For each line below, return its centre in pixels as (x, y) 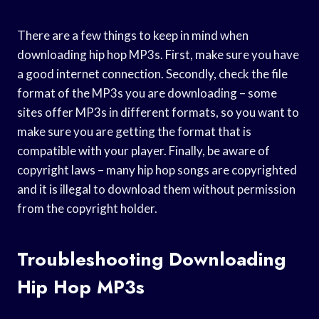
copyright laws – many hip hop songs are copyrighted (157, 169)
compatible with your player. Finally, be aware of (143, 150)
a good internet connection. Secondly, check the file (152, 73)
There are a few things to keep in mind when (133, 35)
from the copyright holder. (87, 208)
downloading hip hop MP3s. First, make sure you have (158, 54)
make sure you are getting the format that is (134, 131)
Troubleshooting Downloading (151, 259)
